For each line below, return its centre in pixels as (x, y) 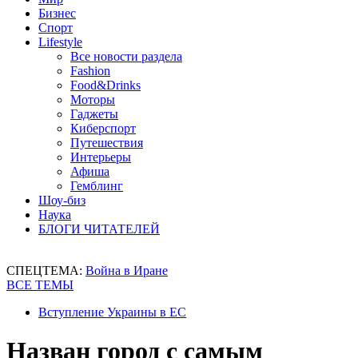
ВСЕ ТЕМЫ (40, 285)
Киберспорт (103, 128)
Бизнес (57, 13)
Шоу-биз (62, 200)
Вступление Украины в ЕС (112, 312)
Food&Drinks (105, 85)
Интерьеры (101, 157)
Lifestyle (60, 42)
